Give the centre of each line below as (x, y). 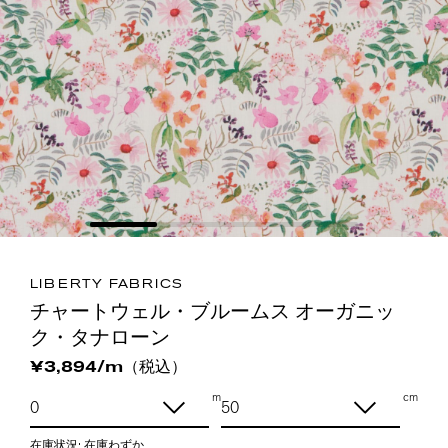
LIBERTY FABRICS (106, 284)
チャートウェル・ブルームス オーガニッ (212, 310)
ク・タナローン (100, 336)
